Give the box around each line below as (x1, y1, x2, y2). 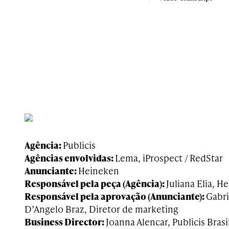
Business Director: (25, 215, 106, 228)
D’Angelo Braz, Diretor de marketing (25, 202, 178, 215)
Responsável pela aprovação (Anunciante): (25, 190, 206, 202)
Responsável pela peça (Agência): (25, 177, 166, 190)
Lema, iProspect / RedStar (115, 151, 223, 164)
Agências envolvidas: (25, 151, 115, 164)
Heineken (78, 164, 119, 177)
